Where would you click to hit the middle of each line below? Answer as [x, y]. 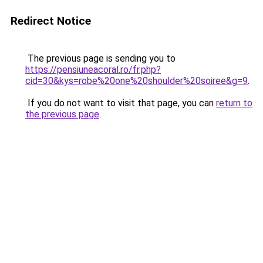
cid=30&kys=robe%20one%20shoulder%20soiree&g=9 [136, 81]
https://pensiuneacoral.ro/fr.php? [93, 70]
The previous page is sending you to [100, 58]
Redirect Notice [51, 21]
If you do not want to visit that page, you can [121, 103]
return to [234, 103]
